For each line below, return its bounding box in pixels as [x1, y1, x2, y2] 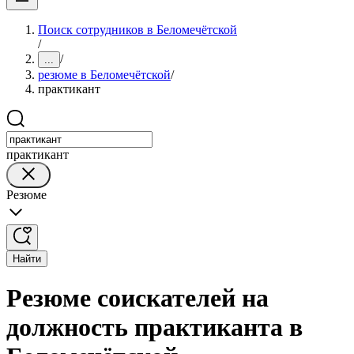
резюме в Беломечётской [38, 68, 171, 81]
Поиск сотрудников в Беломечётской [38, 23, 237, 36]
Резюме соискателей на [6, 284, 269, 313]
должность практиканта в [6, 313, 303, 342]
